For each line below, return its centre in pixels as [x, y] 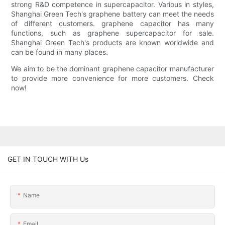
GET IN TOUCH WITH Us [48, 159]
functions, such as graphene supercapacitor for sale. [113, 33]
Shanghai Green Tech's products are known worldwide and [113, 43]
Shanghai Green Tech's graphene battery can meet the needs [113, 14]
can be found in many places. [60, 52]
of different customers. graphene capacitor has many [113, 24]
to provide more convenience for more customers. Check [113, 78]
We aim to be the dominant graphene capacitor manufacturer [113, 69]
